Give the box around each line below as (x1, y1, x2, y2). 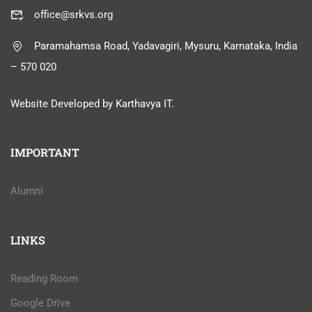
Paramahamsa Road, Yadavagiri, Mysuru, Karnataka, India (34, 40, 297, 52)
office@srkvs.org (34, 8, 113, 21)
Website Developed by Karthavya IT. (10, 97, 174, 110)
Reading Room (10, 272, 78, 285)
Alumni (10, 185, 43, 197)
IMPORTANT (10, 145, 79, 159)
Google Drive (10, 297, 70, 309)
